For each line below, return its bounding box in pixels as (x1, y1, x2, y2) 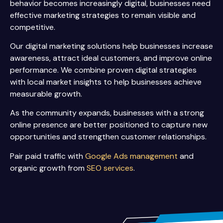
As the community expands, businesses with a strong (10, 108, 204, 118)
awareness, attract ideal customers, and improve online (10, 52, 212, 63)
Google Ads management (85, 150, 178, 161)
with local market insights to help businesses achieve (10, 76, 202, 87)
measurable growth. (10, 88, 82, 99)
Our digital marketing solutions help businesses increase (10, 40, 213, 51)
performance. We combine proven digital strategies (10, 64, 197, 75)
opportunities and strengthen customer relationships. (10, 131, 207, 142)
